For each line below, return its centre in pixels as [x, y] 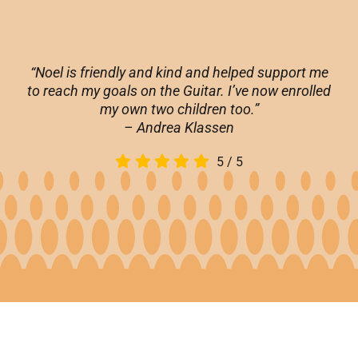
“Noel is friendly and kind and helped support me [179, 73]
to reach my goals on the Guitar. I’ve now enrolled [179, 91]
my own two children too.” [179, 109]
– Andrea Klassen [179, 128]
